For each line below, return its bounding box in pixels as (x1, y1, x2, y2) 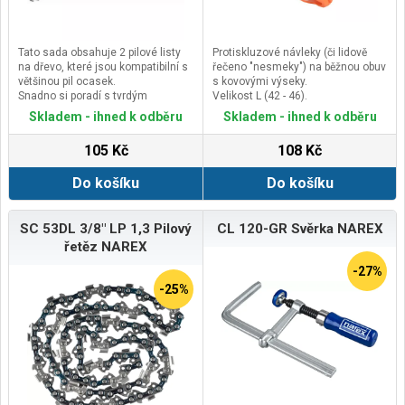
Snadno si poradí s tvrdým (18, 89, 147, 102)
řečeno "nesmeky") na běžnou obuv (212, 60, 386, 73)
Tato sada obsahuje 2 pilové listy (18, 45, 181, 59)
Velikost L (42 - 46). (212, 89, 307, 102)
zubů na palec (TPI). (18, 118, 116, 131)
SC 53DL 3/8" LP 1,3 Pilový (20, 220, 192, 237)
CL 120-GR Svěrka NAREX (216, 220, 383, 237)
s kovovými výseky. (212, 74, 307, 88)
